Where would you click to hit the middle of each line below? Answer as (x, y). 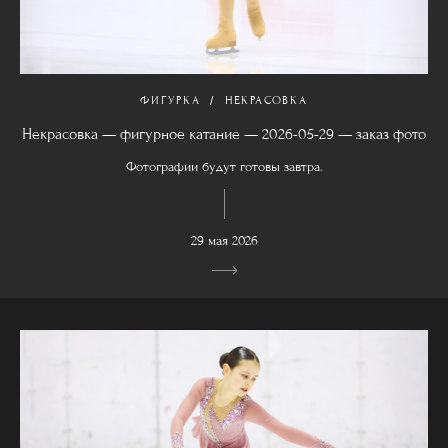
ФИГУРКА (170, 100)
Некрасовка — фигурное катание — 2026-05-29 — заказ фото (224, 134)
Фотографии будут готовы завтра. (224, 167)
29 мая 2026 (224, 241)
